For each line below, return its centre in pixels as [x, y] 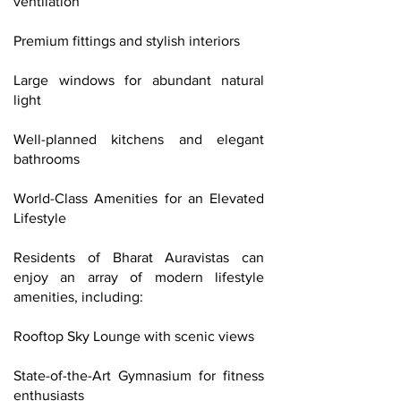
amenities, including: [78, 297]
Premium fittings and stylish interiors [127, 41]
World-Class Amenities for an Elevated [139, 198]
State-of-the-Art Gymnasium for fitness [139, 375]
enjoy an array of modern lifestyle [139, 277]
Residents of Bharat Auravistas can [139, 257]
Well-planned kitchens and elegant [139, 139]
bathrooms [47, 159]
